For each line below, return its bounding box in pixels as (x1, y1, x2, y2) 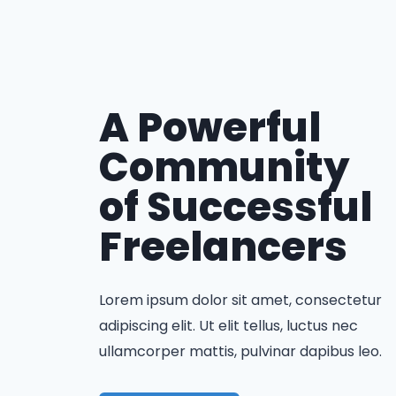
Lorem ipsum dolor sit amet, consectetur (99, 289, 382, 310)
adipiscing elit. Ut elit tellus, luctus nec (99, 315, 358, 336)
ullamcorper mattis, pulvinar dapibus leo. (99, 340, 382, 362)
